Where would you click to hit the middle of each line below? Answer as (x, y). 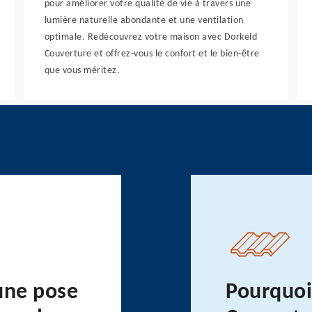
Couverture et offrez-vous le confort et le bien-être (152, 54)
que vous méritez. (82, 71)
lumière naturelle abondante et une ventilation (144, 21)
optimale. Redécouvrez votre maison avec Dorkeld (151, 37)
